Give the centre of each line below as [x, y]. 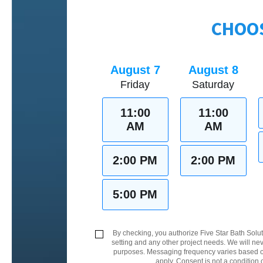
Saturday [213, 84]
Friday [135, 84]
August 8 [213, 70]
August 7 [135, 70]
